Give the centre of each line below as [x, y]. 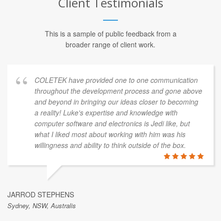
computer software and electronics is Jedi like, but [112, 123]
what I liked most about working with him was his [110, 134]
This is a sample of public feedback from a [110, 33]
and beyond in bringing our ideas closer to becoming [116, 101]
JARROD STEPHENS [41, 194]
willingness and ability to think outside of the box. [110, 145]
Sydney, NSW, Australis [42, 205]
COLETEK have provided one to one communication [116, 80]
